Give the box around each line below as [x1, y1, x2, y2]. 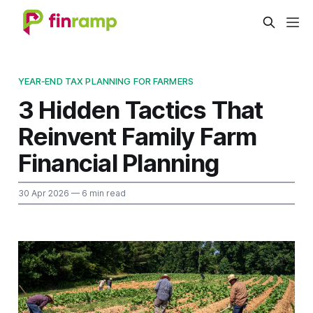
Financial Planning [17, 147, 219, 177]
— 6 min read [68, 187, 126, 198]
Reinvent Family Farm [17, 121, 257, 151]
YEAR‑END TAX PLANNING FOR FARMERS [17, 75, 194, 87]
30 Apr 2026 [17, 187, 69, 198]
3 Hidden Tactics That [17, 94, 263, 124]
